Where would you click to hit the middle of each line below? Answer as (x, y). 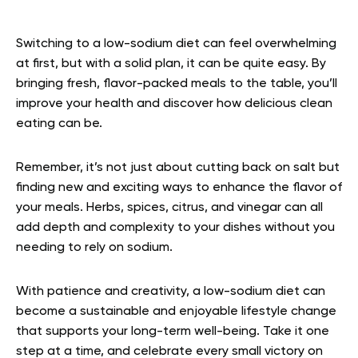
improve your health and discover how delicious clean (174, 103)
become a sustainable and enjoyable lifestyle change (176, 311)
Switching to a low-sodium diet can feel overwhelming (176, 44)
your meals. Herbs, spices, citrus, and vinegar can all (169, 207)
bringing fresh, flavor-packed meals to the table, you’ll (177, 84)
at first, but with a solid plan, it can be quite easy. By (171, 64)
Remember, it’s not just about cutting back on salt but (178, 167)
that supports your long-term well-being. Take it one (173, 331)
